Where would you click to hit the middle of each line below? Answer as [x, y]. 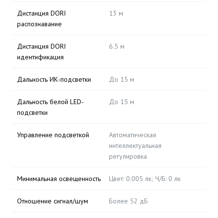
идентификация [40, 57]
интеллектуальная [135, 145]
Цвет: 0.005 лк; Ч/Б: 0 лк [145, 179]
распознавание [39, 24]
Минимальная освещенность [59, 179]
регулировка [128, 156]
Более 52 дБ [128, 201]
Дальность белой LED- [50, 102]
